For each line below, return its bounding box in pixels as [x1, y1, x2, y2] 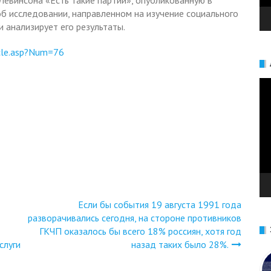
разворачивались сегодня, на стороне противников [28, 212, 241, 224]
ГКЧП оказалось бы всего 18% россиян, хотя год [39, 225, 241, 237]
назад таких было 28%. [131, 238, 229, 250]
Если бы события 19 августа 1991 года [78, 198, 241, 211]
